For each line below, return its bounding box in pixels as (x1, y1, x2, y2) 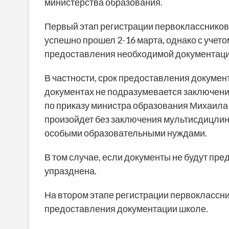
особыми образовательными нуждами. (44, 127, 207, 139)
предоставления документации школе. (44, 203, 208, 215)
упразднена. (44, 165, 97, 177)
